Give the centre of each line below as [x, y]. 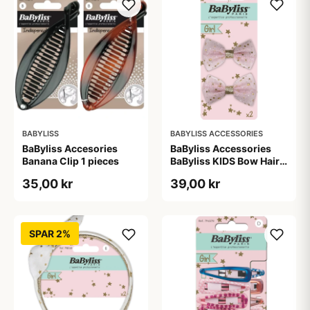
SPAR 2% [50, 234]
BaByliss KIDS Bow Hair [225, 161]
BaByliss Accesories [70, 148]
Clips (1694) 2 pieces [220, 173]
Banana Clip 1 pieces [71, 161]
